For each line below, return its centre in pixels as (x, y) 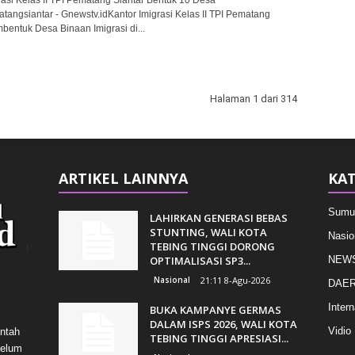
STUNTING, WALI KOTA (208, 232)
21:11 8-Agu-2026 (235, 280)
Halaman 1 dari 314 (253, 98)
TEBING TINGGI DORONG (212, 246)
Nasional (172, 279)
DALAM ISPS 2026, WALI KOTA (223, 324)
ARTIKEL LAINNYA (123, 178)
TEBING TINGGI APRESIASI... (219, 338)
